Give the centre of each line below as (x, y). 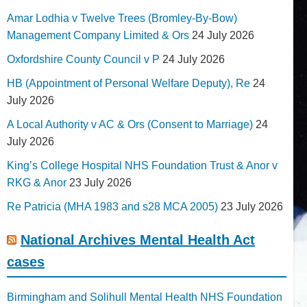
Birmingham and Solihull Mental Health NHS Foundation (145, 297)
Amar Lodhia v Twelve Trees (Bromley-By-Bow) (122, 18)
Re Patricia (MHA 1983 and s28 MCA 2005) (112, 206)
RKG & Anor (37, 182)
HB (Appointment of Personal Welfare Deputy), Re (128, 83)
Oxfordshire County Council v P (83, 59)
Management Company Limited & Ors (98, 35)
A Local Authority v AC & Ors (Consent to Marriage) (130, 124)
